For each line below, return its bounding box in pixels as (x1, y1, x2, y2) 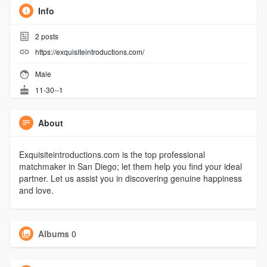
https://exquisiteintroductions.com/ (35, 46, 144, 57)
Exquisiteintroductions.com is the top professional (18, 148, 205, 161)
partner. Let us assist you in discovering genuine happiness (18, 172, 242, 185)
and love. (18, 184, 54, 197)
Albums (38, 228, 69, 240)
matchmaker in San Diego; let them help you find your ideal (18, 160, 242, 173)
